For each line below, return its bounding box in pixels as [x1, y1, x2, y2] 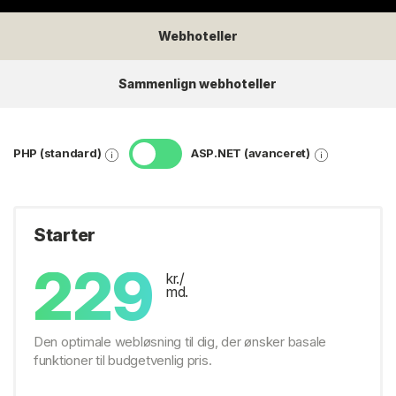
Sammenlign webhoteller [118, 75, 277, 91]
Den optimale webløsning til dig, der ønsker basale [34, 332, 326, 350]
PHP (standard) [13, 146, 102, 161]
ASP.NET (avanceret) [190, 146, 310, 161]
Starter [34, 224, 96, 246]
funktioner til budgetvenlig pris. [34, 351, 212, 369]
